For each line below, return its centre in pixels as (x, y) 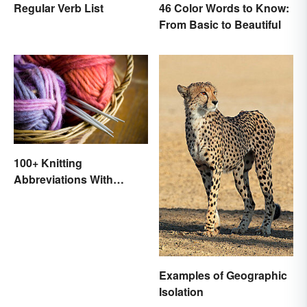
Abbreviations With (63, 180)
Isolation (181, 292)
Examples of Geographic (223, 275)
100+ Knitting (48, 163)
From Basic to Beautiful (220, 25)
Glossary (37, 196)
